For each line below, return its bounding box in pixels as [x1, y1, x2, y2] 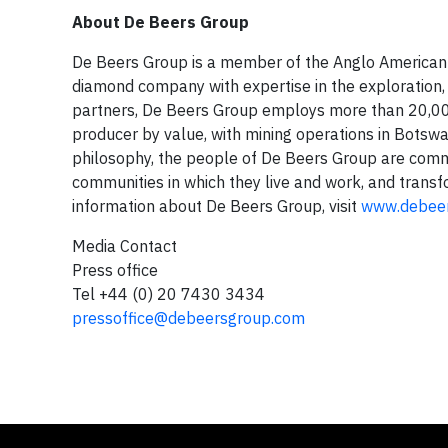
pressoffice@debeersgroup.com [72, 308, 305, 329]
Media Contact [72, 236, 181, 257]
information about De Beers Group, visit [72, 196, 361, 217]
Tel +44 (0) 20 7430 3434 [72, 284, 265, 305]
